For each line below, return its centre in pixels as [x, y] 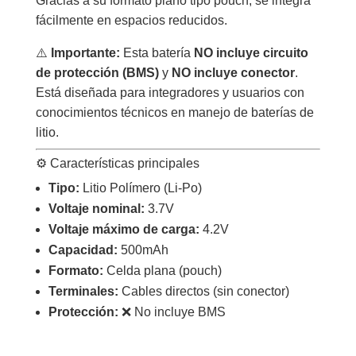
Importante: [85, 52]
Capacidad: [83, 250]
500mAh [143, 250]
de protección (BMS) [97, 72]
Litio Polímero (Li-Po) [140, 188]
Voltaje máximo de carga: [124, 229]
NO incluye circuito [251, 52]
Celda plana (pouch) [162, 270]
